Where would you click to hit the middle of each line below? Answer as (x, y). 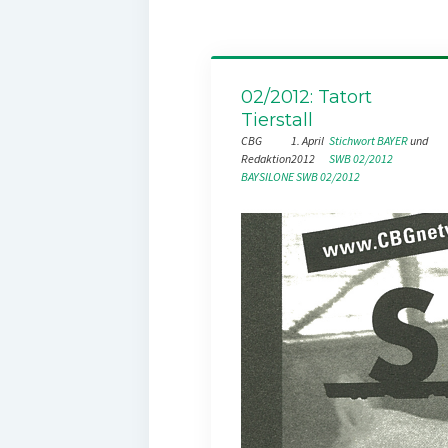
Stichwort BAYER (369, 140)
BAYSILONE (267, 176)
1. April (307, 140)
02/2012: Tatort (306, 96)
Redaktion (265, 158)
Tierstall (276, 119)
